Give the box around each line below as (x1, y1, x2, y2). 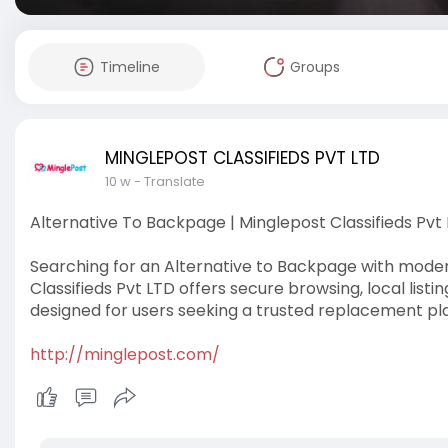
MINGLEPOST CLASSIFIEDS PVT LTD (105, 146, 380, 170)
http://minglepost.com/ (30, 343, 220, 366)
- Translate (134, 172, 205, 191)
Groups (289, 57, 340, 77)
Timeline (99, 57, 160, 77)
